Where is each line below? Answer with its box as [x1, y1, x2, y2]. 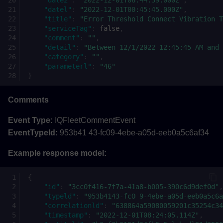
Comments [8, 96, 49, 105]
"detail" [44, 43, 76, 51]
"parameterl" [44, 62, 92, 70]
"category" [44, 52, 84, 61]
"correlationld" [44, 201, 104, 210]
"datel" [44, 5, 72, 13]
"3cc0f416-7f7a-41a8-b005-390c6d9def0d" [68, 182, 219, 191]
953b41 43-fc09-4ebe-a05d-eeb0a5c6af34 [58, 128, 209, 137]
